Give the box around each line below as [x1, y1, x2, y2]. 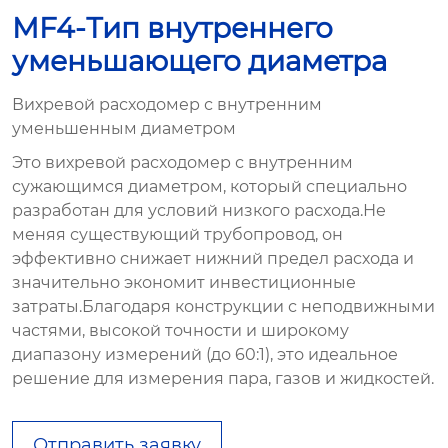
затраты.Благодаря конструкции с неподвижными [12, 297, 435, 316]
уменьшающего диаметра [12, 44, 387, 78]
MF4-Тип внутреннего [12, 11, 333, 45]
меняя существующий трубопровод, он [12, 225, 343, 244]
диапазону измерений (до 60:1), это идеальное [12, 345, 398, 364]
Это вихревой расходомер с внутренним [12, 153, 353, 172]
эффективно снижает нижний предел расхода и [12, 249, 414, 268]
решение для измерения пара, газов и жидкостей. [12, 369, 434, 388]
